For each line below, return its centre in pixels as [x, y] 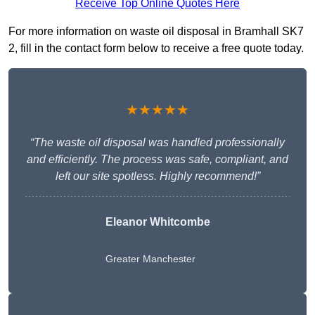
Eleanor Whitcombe [157, 222]
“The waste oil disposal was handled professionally [157, 143]
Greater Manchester [150, 259]
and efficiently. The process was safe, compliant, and [157, 160]
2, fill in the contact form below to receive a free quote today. [156, 49]
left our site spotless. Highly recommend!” [157, 176]
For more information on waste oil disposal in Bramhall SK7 [156, 32]
